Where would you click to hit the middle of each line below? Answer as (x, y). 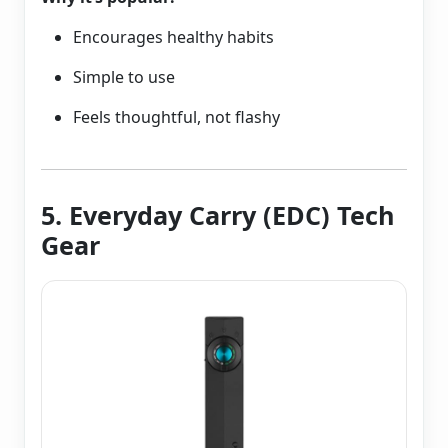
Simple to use (124, 77)
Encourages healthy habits (173, 37)
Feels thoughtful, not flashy (176, 117)
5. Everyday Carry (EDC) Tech (218, 215)
